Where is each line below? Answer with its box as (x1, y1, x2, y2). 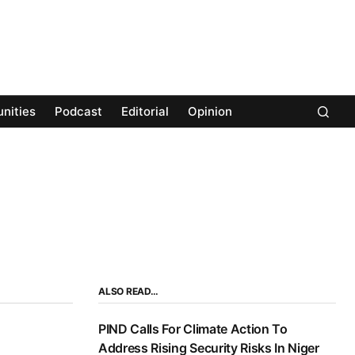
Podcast (55, 104, 102, 120)
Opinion (188, 104, 232, 120)
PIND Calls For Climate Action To (98, 321, 288, 338)
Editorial (121, 104, 169, 120)
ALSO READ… (98, 285, 158, 298)
